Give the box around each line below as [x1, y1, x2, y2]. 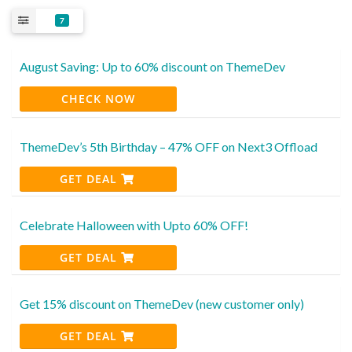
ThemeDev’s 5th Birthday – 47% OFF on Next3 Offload [20, 138, 317, 154]
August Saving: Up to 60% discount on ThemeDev [20, 58, 285, 74]
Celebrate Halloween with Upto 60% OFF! [20, 217, 248, 233]
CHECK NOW [61, 90, 135, 106]
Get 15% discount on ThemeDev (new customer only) [20, 295, 304, 311]
